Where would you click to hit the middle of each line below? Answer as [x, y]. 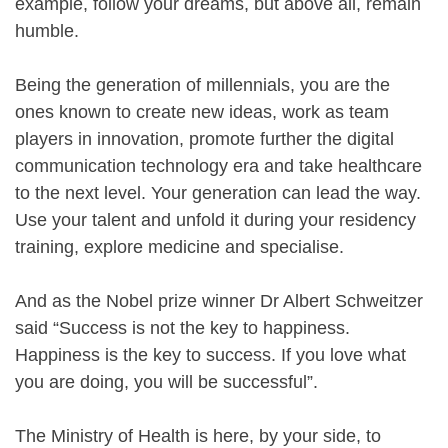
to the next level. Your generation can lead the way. [218, 192]
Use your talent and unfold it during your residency [215, 219]
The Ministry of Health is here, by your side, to [198, 435]
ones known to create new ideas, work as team [202, 111]
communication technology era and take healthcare [218, 165]
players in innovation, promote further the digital [204, 138]
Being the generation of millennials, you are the [202, 84]
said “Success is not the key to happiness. [182, 327]
